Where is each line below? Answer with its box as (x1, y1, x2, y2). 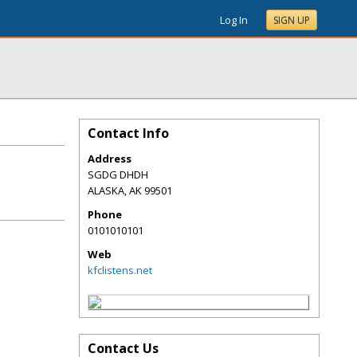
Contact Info (88, 124, 169, 142)
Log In (220, 13, 248, 27)
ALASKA (88, 183, 124, 198)
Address (88, 151, 131, 166)
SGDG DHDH (88, 167, 148, 182)
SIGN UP (273, 14, 310, 27)
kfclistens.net (88, 263, 152, 277)
